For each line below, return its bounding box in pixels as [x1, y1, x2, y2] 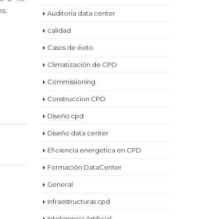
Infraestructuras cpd [47, 197, 110, 205]
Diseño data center [47, 129, 109, 137]
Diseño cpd [47, 112, 84, 120]
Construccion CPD [47, 95, 106, 103]
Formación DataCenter [47, 163, 122, 171]
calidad [47, 26, 71, 34]
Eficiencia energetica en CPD [47, 146, 141, 154]
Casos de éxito [47, 44, 93, 51]
